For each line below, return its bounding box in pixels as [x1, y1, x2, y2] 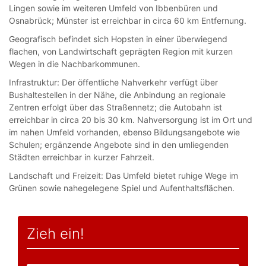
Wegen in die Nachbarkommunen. [9, 59, 140, 69]
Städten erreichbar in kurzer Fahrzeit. [9, 152, 154, 162]
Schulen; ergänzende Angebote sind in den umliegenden [9, 140, 229, 150]
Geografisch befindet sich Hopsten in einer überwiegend [9, 34, 227, 44]
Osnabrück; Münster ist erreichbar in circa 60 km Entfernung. [9, 15, 246, 26]
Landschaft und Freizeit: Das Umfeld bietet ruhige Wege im [9, 170, 238, 180]
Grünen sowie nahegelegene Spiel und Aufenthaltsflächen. [9, 183, 235, 193]
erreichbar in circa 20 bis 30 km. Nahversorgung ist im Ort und [9, 115, 252, 125]
